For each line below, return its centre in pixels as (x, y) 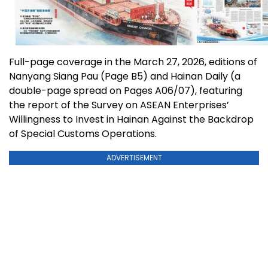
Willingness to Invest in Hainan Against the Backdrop (131, 120)
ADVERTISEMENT (134, 158)
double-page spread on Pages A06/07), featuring (126, 91)
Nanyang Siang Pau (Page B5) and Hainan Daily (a (125, 77)
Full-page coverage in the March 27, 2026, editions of (133, 62)
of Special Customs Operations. (83, 134)
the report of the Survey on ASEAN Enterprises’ (119, 105)
